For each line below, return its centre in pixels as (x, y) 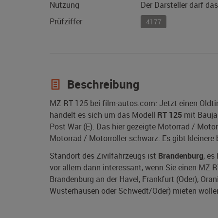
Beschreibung (102, 84)
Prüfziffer (66, 22)
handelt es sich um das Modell (103, 115)
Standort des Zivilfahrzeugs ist (104, 156)
